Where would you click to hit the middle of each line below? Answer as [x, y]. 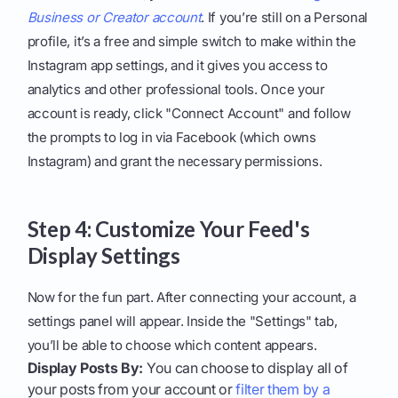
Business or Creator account [114, 18]
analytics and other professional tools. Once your [176, 90]
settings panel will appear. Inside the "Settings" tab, [182, 322]
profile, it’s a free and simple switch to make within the [191, 42]
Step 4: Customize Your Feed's [168, 229]
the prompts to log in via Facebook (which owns [171, 138]
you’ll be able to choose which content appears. [172, 346]
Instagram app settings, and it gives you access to [177, 66]
